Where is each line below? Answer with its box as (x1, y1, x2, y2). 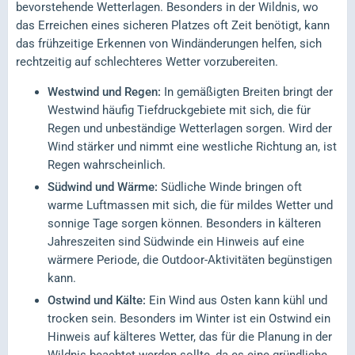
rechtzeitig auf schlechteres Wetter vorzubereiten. (16, 55, 278, 70)
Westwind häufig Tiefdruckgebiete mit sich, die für (48, 103, 311, 118)
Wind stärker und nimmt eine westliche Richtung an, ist (48, 139, 337, 155)
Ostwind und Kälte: (48, 293, 146, 308)
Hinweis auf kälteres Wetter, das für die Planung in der (48, 330, 332, 345)
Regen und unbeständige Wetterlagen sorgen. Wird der (48, 121, 332, 136)
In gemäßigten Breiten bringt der (161, 85, 333, 100)
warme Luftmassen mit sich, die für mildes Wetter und (48, 198, 333, 213)
